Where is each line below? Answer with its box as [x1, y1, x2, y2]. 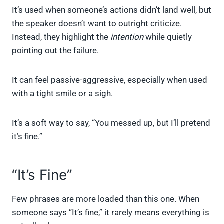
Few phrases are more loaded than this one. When [12, 194, 199, 204]
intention [110, 32, 143, 42]
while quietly [143, 32, 192, 42]
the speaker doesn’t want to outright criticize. [12, 18, 182, 29]
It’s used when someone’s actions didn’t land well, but [12, 5, 211, 15]
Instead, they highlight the [12, 32, 110, 42]
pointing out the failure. [12, 45, 99, 56]
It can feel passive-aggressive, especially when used [12, 75, 207, 85]
